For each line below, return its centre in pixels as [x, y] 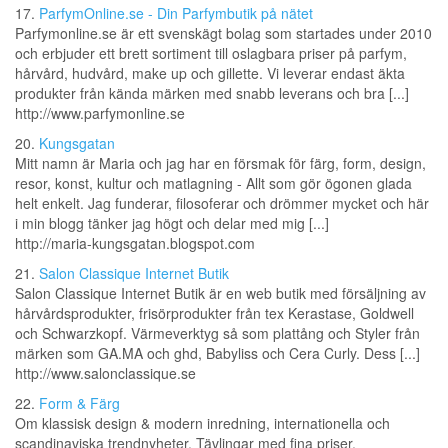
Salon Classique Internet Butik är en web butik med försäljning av [220, 293]
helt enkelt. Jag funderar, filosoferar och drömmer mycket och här [222, 203]
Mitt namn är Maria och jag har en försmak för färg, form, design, [220, 163]
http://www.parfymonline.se [100, 113]
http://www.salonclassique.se [105, 373]
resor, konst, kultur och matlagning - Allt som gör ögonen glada [213, 183]
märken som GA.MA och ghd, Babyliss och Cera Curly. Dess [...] [217, 353]
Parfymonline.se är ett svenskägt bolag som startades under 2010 [223, 33]
